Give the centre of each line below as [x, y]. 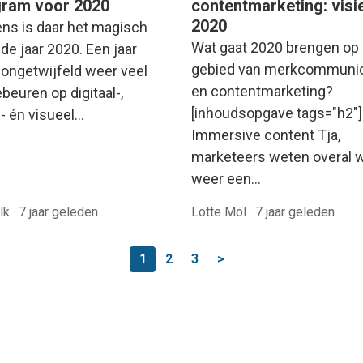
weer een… [226, 178]
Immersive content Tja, [266, 135]
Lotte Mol [220, 211]
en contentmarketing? [262, 91]
